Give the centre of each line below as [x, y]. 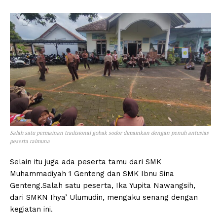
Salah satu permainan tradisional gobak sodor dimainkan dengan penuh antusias [109, 133]
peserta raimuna [30, 141]
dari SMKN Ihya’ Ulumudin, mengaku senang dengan [104, 198]
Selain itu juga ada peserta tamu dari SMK [86, 162]
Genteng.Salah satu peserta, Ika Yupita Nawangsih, [103, 186]
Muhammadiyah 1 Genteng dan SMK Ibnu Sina [92, 174]
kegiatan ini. [31, 209]
